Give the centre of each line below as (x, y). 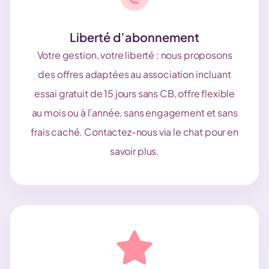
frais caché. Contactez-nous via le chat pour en (134, 132)
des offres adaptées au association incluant (134, 74)
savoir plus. (134, 151)
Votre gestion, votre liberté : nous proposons (134, 55)
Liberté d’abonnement (134, 37)
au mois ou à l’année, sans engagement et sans (134, 113)
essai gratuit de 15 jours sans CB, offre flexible (134, 93)
